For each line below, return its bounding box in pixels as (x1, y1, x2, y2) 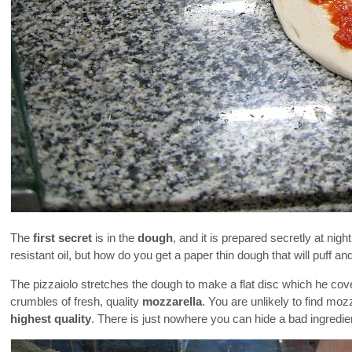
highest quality (10, 312, 91, 325)
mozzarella (142, 295, 202, 308)
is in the (92, 231, 137, 244)
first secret (33, 231, 92, 244)
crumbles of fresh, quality (10, 295, 142, 308)
